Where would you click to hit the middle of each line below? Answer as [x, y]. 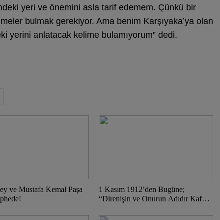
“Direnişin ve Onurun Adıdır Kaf [150, 199]
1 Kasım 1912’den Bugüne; [141, 189]
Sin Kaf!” [113, 208]
